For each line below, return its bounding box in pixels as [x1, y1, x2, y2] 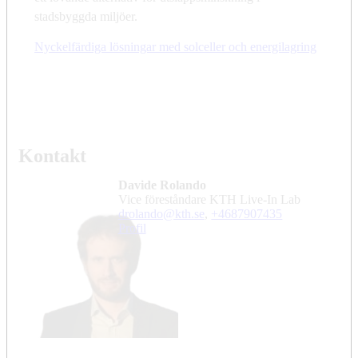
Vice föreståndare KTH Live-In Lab [126, 193, 300, 207]
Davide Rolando [117, 178, 206, 193]
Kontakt [18, 145, 86, 167]
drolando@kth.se [117, 207, 205, 221]
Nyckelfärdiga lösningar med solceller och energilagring [34, 40, 316, 54]
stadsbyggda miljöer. [34, 10, 137, 24]
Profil [117, 221, 146, 236]
